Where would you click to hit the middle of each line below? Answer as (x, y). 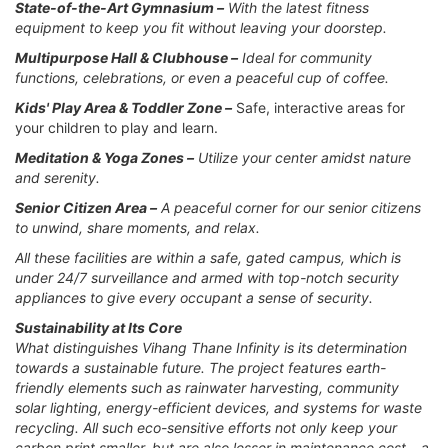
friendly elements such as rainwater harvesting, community (207, 387)
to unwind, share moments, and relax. (137, 227)
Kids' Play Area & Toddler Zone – (123, 107)
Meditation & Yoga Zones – (104, 157)
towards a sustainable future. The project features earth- (200, 367)
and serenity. (57, 177)
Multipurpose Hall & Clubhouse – (126, 57)
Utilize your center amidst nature (304, 157)
